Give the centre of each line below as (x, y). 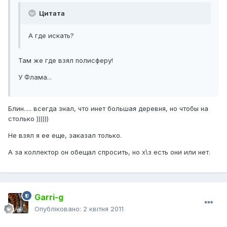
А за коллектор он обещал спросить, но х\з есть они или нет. (109, 152)
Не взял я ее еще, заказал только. (65, 136)
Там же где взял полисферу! (66, 61)
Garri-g (49, 197)
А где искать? (51, 36)
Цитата (51, 13)
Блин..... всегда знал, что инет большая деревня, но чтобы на (108, 109)
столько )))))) (28, 119)
